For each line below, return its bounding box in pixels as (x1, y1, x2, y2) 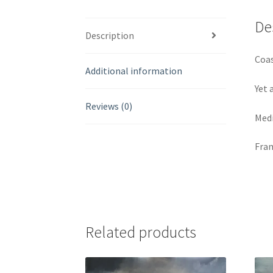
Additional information (85, 64, 183, 77)
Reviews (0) (85, 99, 133, 112)
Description (85, 29, 135, 41)
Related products (85, 222, 197, 242)
